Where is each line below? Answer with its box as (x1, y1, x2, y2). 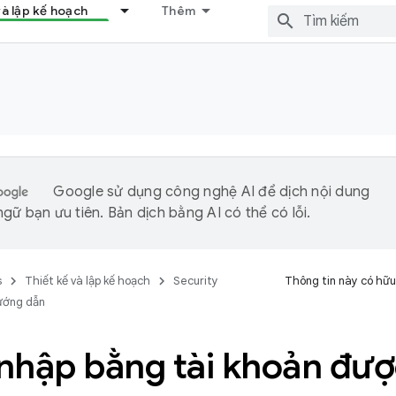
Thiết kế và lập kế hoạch (25, 273, 150, 288)
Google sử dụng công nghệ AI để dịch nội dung (53, 183, 370, 201)
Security (173, 273, 218, 288)
